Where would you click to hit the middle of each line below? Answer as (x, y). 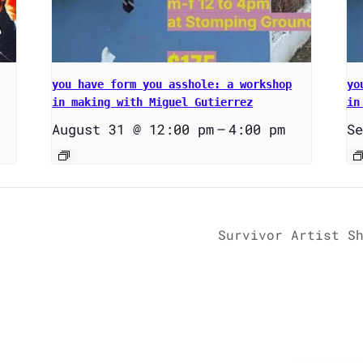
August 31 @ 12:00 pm (133, 130)
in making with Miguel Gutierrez (153, 102)
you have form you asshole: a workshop (172, 85)
